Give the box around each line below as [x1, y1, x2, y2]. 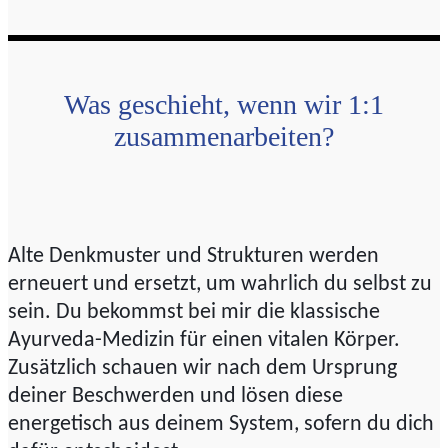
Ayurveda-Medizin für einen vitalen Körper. [8, 329, 400, 353]
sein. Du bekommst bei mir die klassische [8, 301, 380, 325]
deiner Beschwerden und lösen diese [8, 385, 343, 409]
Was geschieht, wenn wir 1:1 [64, 89, 384, 121]
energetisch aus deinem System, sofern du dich [8, 413, 434, 437]
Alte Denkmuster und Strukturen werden [8, 245, 379, 269]
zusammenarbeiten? [114, 121, 334, 153]
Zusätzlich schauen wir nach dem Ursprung [8, 357, 397, 381]
